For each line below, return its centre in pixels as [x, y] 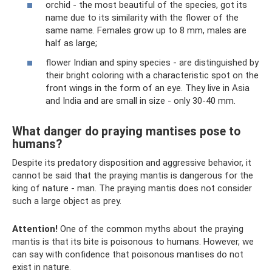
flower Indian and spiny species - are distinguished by [152, 62]
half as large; [71, 43]
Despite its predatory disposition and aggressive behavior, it [132, 162]
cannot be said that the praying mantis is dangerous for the [133, 175]
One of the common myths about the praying [151, 229]
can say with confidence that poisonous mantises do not [128, 254]
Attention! [35, 229]
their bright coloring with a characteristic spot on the [152, 75]
